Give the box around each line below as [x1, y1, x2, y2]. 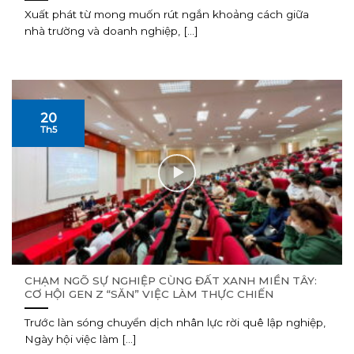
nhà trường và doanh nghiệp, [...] [24, 24, 199, 38]
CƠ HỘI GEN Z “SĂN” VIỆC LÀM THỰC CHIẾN [24, 288, 274, 301]
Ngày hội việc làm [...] [24, 333, 137, 346]
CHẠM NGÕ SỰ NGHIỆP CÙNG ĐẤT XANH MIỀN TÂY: [24, 274, 318, 288]
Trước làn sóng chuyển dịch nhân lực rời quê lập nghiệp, [24, 316, 326, 330]
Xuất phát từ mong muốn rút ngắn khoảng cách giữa [24, 8, 310, 21]
